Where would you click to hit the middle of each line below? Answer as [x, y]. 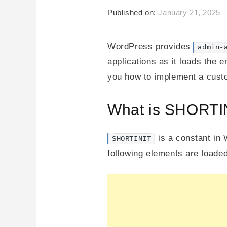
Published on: [133, 13]
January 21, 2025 [189, 13]
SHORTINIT [132, 139]
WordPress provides [150, 46]
